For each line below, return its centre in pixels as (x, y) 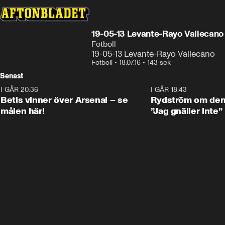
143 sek (159, 63)
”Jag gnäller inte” (186, 111)
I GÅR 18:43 (168, 90)
